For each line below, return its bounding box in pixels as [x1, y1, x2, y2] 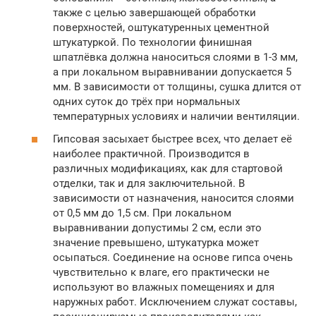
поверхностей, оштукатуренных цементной [53, 21, 269, 35]
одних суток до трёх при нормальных [53, 95, 240, 109]
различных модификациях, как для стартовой [53, 162, 283, 175]
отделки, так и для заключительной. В [53, 176, 245, 190]
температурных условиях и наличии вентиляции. [53, 110, 300, 123]
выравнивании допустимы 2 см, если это [53, 221, 262, 234]
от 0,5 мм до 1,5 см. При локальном [53, 206, 231, 219]
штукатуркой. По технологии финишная [53, 36, 252, 49]
